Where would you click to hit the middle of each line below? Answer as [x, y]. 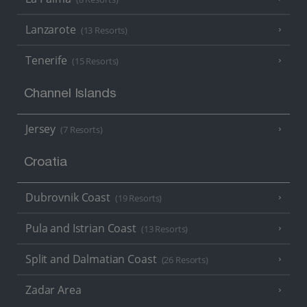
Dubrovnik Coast [69, 197]
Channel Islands [70, 94]
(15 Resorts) [95, 62]
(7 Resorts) [82, 130]
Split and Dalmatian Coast [91, 259]
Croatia [45, 163]
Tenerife [46, 61]
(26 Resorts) [185, 260]
